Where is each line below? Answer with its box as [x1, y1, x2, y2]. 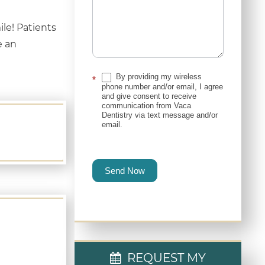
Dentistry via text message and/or [101, 110, 218, 119]
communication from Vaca [101, 101, 191, 110]
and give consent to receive [101, 91, 196, 101]
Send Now [104, 165, 145, 176]
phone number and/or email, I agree [101, 82, 223, 91]
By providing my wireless [113, 72, 202, 81]
